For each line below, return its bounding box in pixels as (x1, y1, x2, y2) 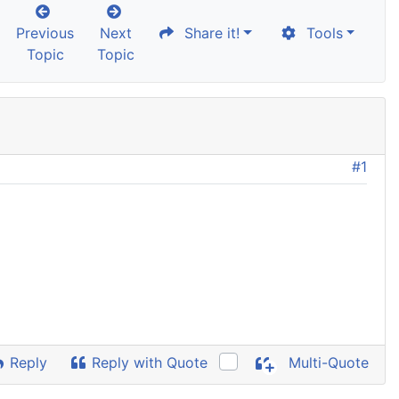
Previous (16, 24, 75, 42)
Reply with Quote (87, 354, 208, 371)
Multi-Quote (284, 354, 369, 372)
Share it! (175, 24, 240, 42)
